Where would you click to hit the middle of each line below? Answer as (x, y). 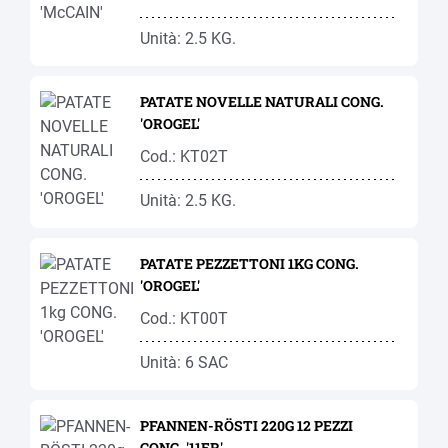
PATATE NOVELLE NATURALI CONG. (262, 101)
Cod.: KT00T (184, 318)
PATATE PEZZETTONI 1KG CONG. (249, 263)
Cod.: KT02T (184, 156)
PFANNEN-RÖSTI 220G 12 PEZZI (246, 425)
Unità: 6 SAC (184, 362)
